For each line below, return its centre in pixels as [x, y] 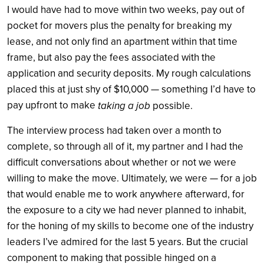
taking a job [124, 105]
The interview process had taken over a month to [114, 131]
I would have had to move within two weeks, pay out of [126, 10]
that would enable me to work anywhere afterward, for [126, 194]
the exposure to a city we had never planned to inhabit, [127, 210]
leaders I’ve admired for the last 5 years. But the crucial [128, 242]
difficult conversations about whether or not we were [122, 163]
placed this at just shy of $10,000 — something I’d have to [131, 90]
